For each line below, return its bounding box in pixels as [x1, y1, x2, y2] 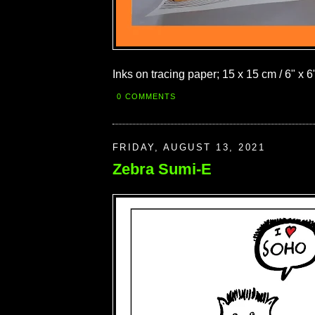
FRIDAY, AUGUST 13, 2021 [112, 141, 266, 153]
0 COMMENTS [117, 91, 176, 101]
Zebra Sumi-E [112, 160, 212, 179]
